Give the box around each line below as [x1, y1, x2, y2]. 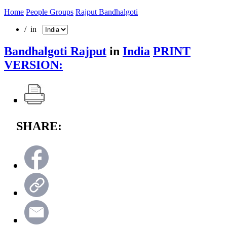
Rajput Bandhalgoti [75, 7, 138, 16]
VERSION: [4, 58, 63, 71]
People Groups [26, 7, 73, 16]
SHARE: [16, 119, 62, 133]
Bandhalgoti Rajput [4, 44, 106, 58]
